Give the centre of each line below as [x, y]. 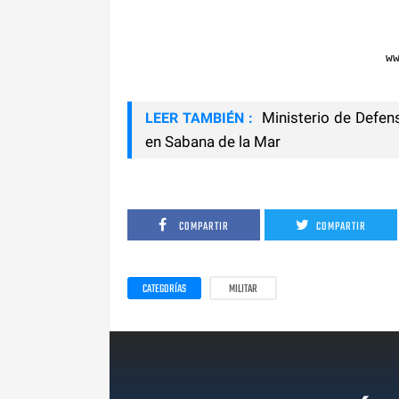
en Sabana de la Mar [213, 141]
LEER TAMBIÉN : [199, 118]
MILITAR [243, 289]
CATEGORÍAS [164, 289]
